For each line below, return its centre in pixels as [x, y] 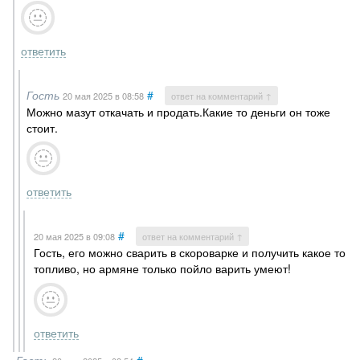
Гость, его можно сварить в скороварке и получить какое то [189, 253]
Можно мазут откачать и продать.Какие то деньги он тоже [178, 112]
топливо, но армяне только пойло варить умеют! [162, 269]
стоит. [42, 128]
